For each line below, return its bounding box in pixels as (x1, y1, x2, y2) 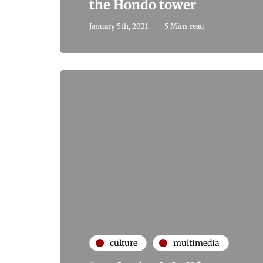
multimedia (173, 237, 220, 248)
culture (110, 237, 137, 248)
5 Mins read (164, 22, 204, 31)
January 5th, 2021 (89, 22, 148, 31)
